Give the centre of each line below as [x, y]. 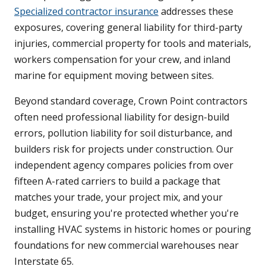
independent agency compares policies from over [124, 165]
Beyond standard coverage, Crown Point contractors [131, 101]
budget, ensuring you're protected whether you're [126, 213]
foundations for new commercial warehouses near [126, 246]
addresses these [196, 12]
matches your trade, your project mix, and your [118, 197]
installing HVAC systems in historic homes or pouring [133, 229]
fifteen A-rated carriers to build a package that [117, 181]
